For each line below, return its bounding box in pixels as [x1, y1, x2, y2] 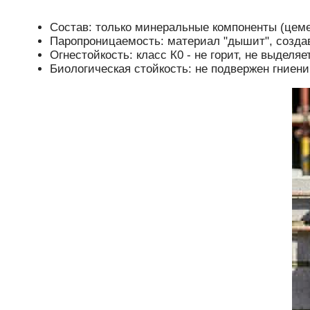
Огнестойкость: [50, 48, 133, 62]
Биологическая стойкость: [50, 62, 192, 76]
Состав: [50, 21, 92, 35]
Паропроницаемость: [50, 35, 164, 48]
